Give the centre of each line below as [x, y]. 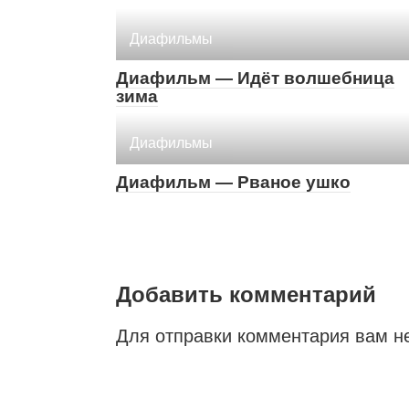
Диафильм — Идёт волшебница [255, 78]
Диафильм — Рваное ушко [233, 182]
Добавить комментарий [246, 294]
